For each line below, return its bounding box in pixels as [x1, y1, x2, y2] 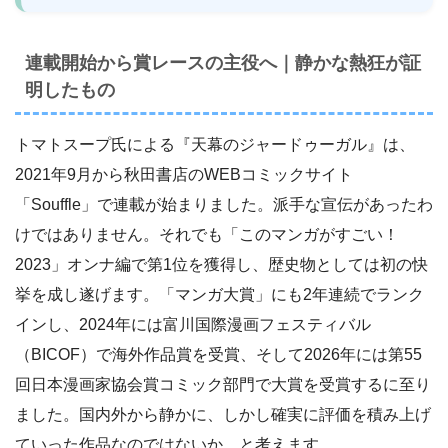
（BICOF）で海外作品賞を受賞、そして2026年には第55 [15, 345, 422, 363]
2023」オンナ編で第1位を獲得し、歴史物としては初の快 [15, 255, 428, 273]
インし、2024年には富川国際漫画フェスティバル [15, 315, 371, 333]
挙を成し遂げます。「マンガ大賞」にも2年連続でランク [15, 285, 424, 303]
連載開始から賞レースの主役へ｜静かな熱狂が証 [25, 52, 421, 73]
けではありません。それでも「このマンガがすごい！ [15, 225, 399, 243]
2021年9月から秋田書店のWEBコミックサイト [15, 165, 353, 183]
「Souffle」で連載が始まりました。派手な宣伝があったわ [15, 195, 433, 213]
